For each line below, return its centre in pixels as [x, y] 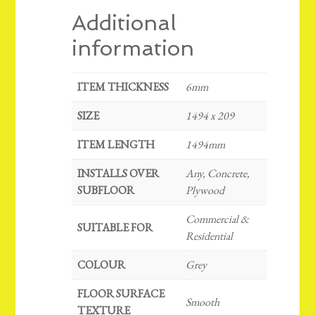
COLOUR [102, 265]
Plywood [205, 191]
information [133, 49]
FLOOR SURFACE [121, 294]
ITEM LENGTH [116, 145]
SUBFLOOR [106, 191]
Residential [210, 236]
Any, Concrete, [218, 174]
